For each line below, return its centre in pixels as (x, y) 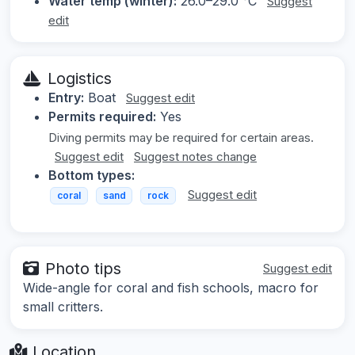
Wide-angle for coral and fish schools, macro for (171, 287)
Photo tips (83, 268)
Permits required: (102, 117)
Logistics (80, 79)
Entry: (66, 98)
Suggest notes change (195, 157)
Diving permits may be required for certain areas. (181, 138)
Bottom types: (92, 176)
